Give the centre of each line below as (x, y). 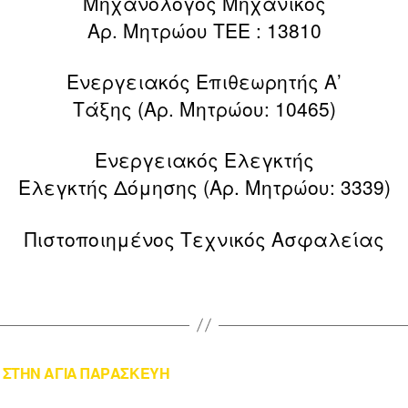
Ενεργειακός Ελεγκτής (204, 160)
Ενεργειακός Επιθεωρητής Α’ (204, 82)
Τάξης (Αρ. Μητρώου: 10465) (204, 109)
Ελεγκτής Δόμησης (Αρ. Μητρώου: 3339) (204, 187)
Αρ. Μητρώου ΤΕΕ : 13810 (204, 30)
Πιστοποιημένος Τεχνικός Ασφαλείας (204, 238)
